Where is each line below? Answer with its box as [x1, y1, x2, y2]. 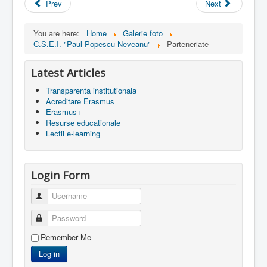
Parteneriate [167, 38, 209, 50]
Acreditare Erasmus [46, 95, 114, 107]
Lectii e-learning [46, 128, 100, 139]
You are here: [33, 27, 84, 39]
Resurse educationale [46, 117, 120, 129]
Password [45, 212, 79, 224]
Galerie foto [123, 27, 163, 39]
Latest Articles [31, 66, 105, 80]
